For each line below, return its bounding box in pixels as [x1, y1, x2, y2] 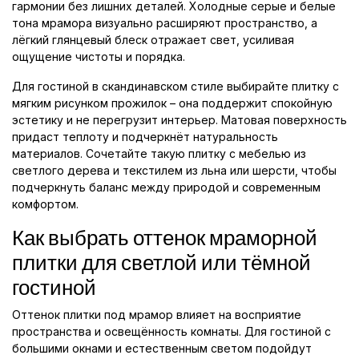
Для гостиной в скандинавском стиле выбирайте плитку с [12, 79, 339, 94]
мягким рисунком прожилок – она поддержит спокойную [12, 96, 333, 111]
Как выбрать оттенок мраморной [12, 224, 317, 252]
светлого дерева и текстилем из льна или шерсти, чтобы [12, 163, 337, 178]
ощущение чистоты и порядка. [12, 50, 185, 64]
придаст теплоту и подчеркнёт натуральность [12, 130, 278, 144]
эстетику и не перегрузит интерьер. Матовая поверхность [12, 113, 347, 127]
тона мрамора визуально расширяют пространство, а [12, 16, 317, 30]
